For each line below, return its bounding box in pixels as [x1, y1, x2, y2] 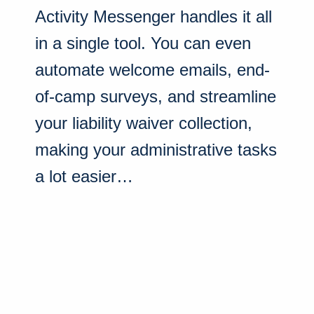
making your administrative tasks [35, 140, 277, 160]
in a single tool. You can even [35, 34, 251, 53]
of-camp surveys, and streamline [35, 87, 276, 107]
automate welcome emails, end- [35, 60, 270, 80]
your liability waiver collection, [35, 114, 252, 133]
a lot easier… [35, 167, 133, 186]
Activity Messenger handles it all [35, 7, 272, 27]
